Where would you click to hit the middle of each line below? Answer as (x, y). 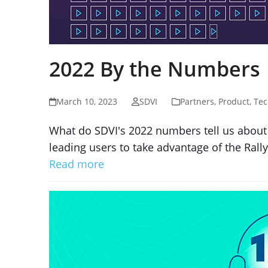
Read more (77, 164)
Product (234, 101)
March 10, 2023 (87, 101)
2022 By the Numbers (155, 69)
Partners (197, 101)
